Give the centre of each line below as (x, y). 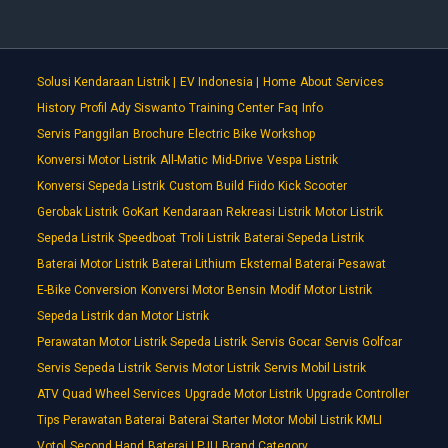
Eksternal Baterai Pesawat (313, 264)
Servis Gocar (286, 342)
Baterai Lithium (194, 264)
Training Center (231, 108)
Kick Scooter (312, 186)
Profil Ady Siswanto (132, 108)
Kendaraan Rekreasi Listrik (237, 212)
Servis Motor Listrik (207, 368)
